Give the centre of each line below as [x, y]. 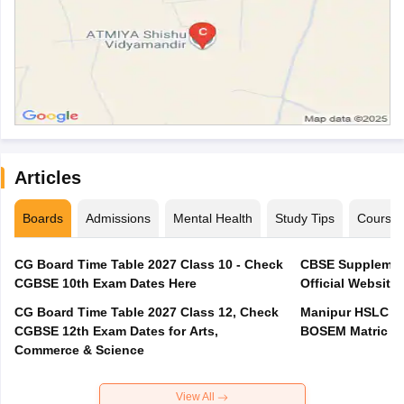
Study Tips [304, 219]
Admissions [118, 219]
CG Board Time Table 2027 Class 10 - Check [148, 265]
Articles [47, 178]
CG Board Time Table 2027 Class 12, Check [146, 312]
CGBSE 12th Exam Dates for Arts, [116, 331]
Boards [42, 219]
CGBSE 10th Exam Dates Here [105, 284]
